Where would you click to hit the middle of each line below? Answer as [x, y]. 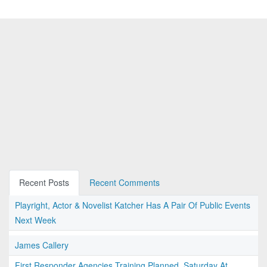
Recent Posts [44, 183]
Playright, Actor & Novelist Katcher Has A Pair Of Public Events [133, 205]
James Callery [42, 245]
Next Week [35, 220]
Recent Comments [125, 183]
